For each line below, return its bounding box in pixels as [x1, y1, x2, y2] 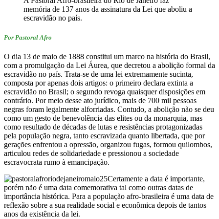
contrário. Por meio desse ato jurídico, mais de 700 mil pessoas [4, 96, 197, 105]
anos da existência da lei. [4, 209, 80, 218]
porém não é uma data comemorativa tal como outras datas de [4, 183, 193, 192]
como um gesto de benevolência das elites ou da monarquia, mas [4, 113, 202, 122]
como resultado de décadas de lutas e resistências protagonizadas [4, 122, 202, 131]
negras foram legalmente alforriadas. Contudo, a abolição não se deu [4, 105, 214, 113]
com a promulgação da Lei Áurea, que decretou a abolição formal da [4, 61, 215, 69]
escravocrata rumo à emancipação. [4, 157, 109, 166]
